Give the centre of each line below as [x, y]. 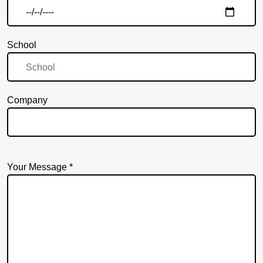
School [22, 45]
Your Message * [40, 167]
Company [27, 100]
